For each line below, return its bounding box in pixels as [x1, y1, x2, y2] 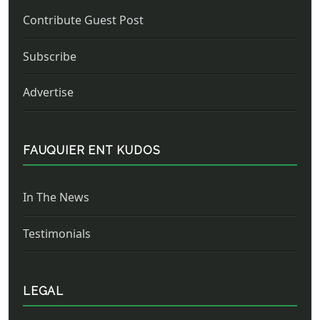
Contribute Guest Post [23, 12, 144, 28]
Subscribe [23, 48, 76, 64]
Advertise [23, 84, 74, 101]
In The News [23, 189, 89, 205]
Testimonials [23, 225, 91, 241]
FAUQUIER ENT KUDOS [23, 143, 161, 157]
